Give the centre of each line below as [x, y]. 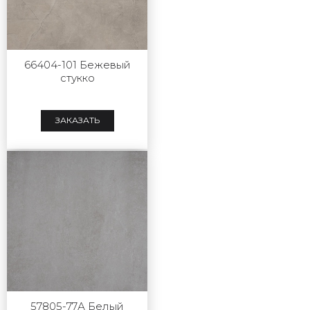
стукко [77, 77]
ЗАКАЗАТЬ [77, 120]
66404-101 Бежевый [77, 64]
